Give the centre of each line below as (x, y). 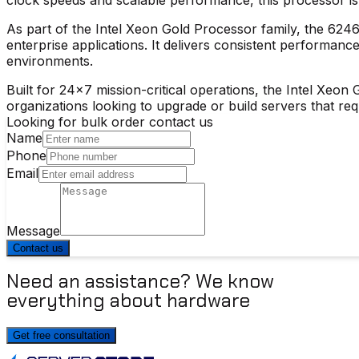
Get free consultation (61, 336)
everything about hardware (128, 301)
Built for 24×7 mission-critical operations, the (144, 89)
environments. (50, 61)
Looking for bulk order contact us (110, 121)
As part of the (49, 28)
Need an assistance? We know (140, 281)
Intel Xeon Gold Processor (174, 28)
